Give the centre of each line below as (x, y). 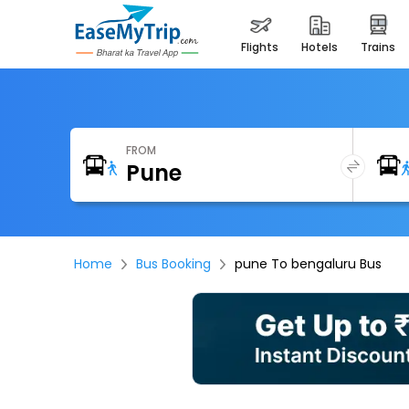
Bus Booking (174, 263)
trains (382, 47)
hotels (323, 47)
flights (262, 47)
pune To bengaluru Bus (309, 263)
